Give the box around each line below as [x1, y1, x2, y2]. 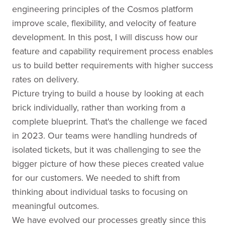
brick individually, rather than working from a [12, 101, 185, 114]
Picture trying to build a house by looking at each [12, 87, 204, 99]
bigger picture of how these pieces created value [12, 157, 204, 170]
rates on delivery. [12, 73, 79, 85]
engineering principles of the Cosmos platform [12, 3, 193, 15]
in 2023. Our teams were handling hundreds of [12, 129, 197, 142]
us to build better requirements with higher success [12, 59, 213, 71]
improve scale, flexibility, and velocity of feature [12, 17, 196, 29]
